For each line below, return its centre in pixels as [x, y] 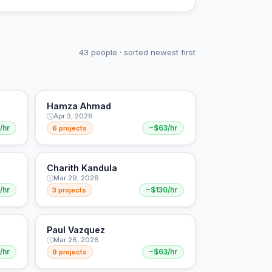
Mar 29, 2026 [76, 178]
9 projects [70, 252]
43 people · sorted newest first [137, 53]
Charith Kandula [82, 168]
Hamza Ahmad [79, 106]
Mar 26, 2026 [76, 240]
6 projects [70, 128]
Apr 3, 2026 [73, 116]
